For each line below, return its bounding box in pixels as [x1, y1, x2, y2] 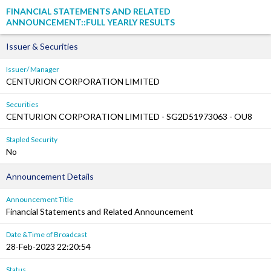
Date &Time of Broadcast [6, 230, 87, 239]
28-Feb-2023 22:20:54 [6, 241, 91, 252]
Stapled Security [6, 135, 57, 144]
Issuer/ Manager [6, 65, 59, 74]
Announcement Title [6, 195, 73, 204]
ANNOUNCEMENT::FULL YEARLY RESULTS [6, 17, 175, 27]
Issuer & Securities [6, 41, 78, 51]
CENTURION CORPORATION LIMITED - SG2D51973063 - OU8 [6, 111, 252, 122]
